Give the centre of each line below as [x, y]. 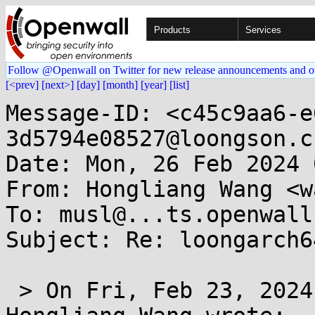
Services [263, 30]
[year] [154, 85]
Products [172, 30]
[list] [179, 85]
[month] [120, 85]
